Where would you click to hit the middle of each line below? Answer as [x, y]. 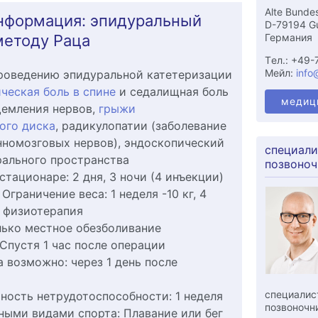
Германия [288, 37]
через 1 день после [122, 262]
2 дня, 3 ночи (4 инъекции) [148, 177]
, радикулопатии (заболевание [141, 126]
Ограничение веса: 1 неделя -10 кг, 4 [104, 194]
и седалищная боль [172, 92]
